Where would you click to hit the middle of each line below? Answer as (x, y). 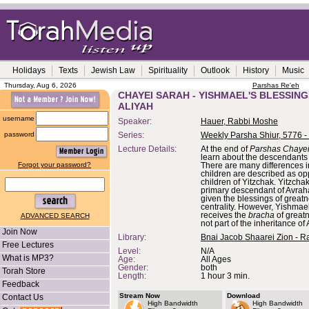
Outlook (215, 70)
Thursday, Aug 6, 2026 (40, 85)
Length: (132, 276)
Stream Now (140, 296)
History (256, 70)
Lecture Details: (148, 149)
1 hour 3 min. (225, 276)
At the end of (225, 149)
